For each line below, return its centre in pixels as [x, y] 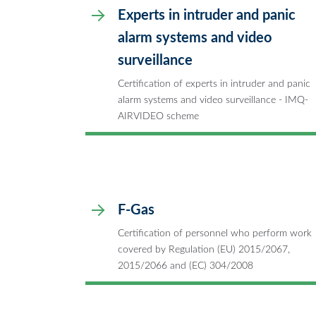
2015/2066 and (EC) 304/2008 [186, 265]
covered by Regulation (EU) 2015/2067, [204, 249]
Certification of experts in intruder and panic [214, 83]
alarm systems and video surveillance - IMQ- [213, 99]
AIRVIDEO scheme [158, 116]
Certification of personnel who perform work [215, 233]
